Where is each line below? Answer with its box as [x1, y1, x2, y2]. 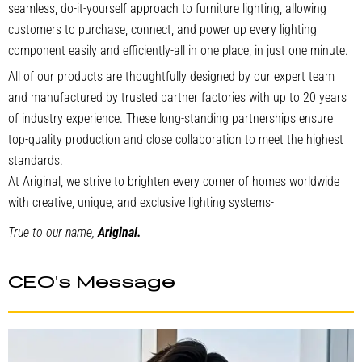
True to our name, [8, 225, 98, 241]
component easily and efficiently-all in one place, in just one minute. [8, 43, 348, 59]
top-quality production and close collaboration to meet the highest [8, 131, 343, 147]
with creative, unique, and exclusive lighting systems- [8, 195, 274, 211]
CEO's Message [8, 274, 176, 292]
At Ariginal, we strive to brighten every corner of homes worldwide [8, 174, 339, 190]
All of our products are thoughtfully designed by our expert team [8, 68, 335, 84]
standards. [8, 152, 63, 168]
